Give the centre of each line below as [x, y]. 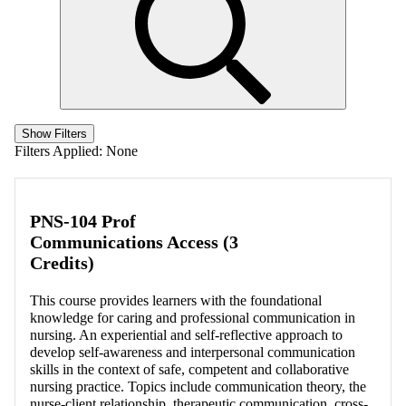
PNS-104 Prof [83, 221]
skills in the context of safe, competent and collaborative [189, 369]
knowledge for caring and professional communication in [193, 317]
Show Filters [54, 133]
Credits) [62, 262]
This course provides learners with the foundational [176, 300]
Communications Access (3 [134, 242]
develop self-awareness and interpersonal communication [193, 352]
